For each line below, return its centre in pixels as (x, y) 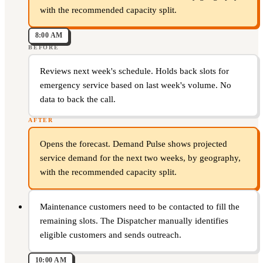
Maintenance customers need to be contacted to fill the (139, 207)
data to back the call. (77, 100)
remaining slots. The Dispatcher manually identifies (134, 221)
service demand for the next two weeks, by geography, (140, 158)
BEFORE (44, 47)
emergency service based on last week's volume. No (135, 85)
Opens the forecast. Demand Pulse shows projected (133, 144)
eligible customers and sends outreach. (110, 235)
